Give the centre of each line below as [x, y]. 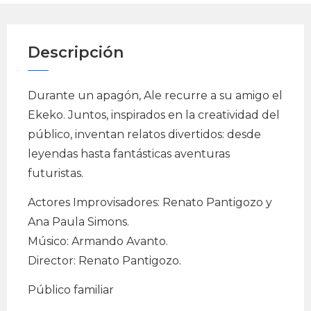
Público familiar [71, 290]
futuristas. [56, 173]
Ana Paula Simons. [78, 222]
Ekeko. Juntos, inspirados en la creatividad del [154, 115]
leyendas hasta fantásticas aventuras [129, 154]
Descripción [76, 52]
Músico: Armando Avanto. [98, 241]
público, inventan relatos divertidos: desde [144, 134]
